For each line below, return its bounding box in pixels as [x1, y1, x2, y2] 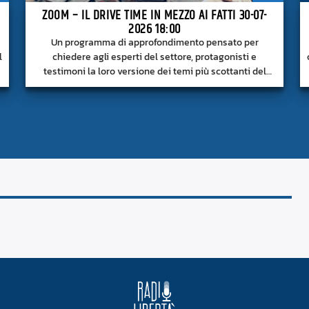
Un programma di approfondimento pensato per [50, 34, 259, 50]
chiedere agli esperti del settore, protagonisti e [52, 49, 257, 65]
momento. [132, 78, 177, 94]
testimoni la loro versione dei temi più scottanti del [43, 63, 266, 79]
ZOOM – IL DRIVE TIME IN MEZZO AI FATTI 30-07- [42, 5, 267, 26]
